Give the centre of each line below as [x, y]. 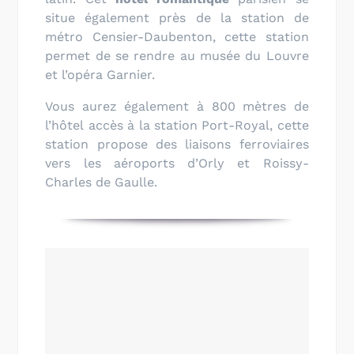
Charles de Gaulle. [102, 182]
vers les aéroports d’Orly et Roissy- [177, 163]
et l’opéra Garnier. [100, 74]
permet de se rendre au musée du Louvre [177, 55]
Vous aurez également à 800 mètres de [177, 106]
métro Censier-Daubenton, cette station [177, 36]
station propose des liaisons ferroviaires [177, 144]
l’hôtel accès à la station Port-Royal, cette [177, 125]
